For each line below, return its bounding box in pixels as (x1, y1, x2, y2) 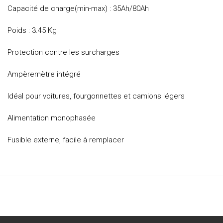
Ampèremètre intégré (7, 70, 81, 79)
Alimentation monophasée (7, 113, 96, 123)
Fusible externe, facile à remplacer (7, 135, 124, 145)
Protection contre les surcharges (7, 48, 119, 57)
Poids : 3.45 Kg (7, 26, 57, 35)
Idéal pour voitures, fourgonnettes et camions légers (7, 92, 185, 101)
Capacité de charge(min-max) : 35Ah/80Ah (7, 4, 149, 13)
